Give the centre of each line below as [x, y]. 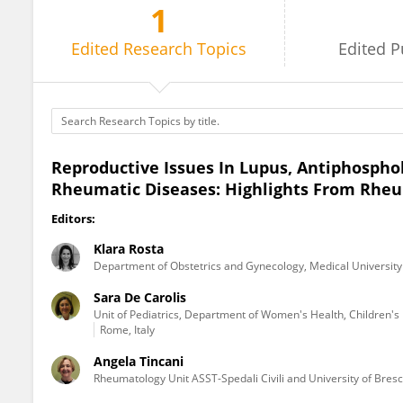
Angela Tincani [139, 361]
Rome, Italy [127, 330]
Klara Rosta [129, 249]
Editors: [73, 219]
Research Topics [185, 49]
